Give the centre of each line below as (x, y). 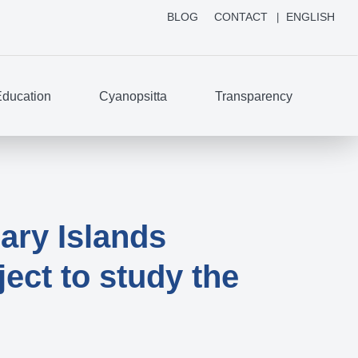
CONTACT (241, 17)
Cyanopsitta (133, 96)
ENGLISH (310, 17)
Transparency (253, 96)
